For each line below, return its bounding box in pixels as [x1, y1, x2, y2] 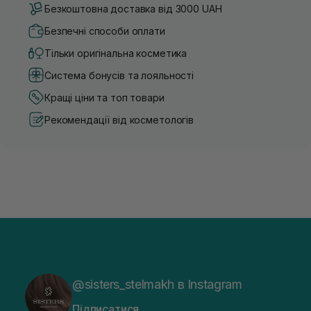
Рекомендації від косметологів [44, 113, 194, 126]
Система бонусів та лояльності [44, 69, 194, 81]
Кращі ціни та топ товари [44, 91, 165, 103]
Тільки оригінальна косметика [44, 47, 187, 59]
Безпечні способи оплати [44, 24, 165, 37]
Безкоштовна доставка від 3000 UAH [44, 2, 222, 15]
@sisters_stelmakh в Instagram [72, 277, 242, 292]
